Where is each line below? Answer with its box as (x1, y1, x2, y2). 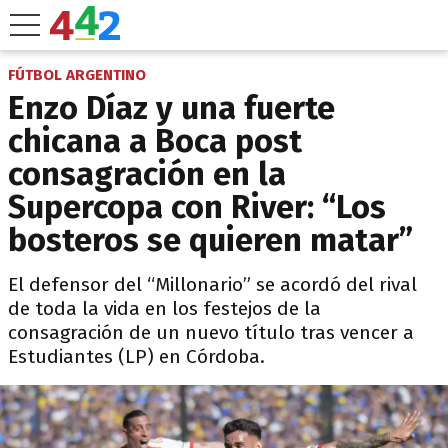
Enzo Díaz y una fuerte (8, 89, 335, 127)
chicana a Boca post (8, 122, 302, 160)
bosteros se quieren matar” (8, 221, 413, 259)
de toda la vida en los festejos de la (8, 297, 321, 320)
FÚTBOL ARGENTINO (8, 66, 146, 84)
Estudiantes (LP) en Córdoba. (8, 345, 265, 368)
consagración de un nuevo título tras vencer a (8, 321, 414, 344)
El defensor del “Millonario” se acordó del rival (8, 273, 417, 296)
